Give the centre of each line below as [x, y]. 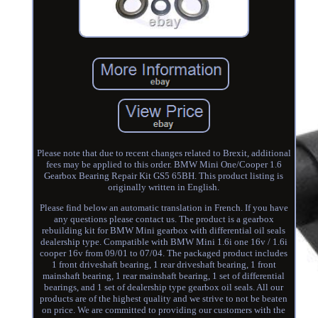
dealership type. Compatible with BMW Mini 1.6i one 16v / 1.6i [164, 241]
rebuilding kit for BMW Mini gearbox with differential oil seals [164, 230]
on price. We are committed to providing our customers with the [164, 309]
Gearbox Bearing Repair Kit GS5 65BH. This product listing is [164, 175]
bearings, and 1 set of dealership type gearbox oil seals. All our [164, 287]
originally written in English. [164, 187]
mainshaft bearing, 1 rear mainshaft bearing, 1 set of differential [164, 275]
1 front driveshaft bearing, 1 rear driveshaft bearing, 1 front [164, 264]
